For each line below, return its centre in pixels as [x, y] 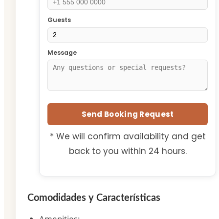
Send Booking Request [128, 114]
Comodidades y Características [94, 198]
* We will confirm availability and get [128, 136]
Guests [59, 20]
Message [62, 52]
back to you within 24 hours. [128, 151]
